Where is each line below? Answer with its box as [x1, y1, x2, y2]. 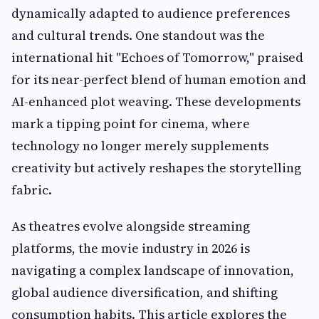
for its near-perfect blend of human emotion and [11, 70, 306, 88]
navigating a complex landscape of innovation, [11, 261, 294, 279]
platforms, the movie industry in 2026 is [11, 239, 250, 257]
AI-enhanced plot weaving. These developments [11, 93, 300, 110]
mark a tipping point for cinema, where [11, 115, 250, 132]
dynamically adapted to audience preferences [11, 4, 290, 22]
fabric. [11, 181, 52, 199]
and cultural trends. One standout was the [11, 26, 265, 44]
